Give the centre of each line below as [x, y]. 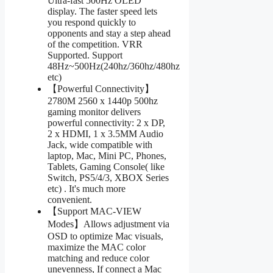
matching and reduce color [98, 258]
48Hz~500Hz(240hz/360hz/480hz [114, 66]
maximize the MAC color [97, 247]
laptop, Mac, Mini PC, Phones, [107, 155]
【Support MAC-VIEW [94, 211]
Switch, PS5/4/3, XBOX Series [108, 177]
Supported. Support [85, 55]
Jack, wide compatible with [100, 144]
